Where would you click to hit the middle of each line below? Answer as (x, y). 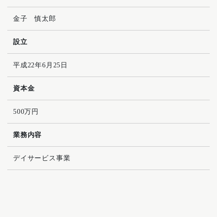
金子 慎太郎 (35, 19)
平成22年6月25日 (41, 65)
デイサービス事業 (42, 158)
